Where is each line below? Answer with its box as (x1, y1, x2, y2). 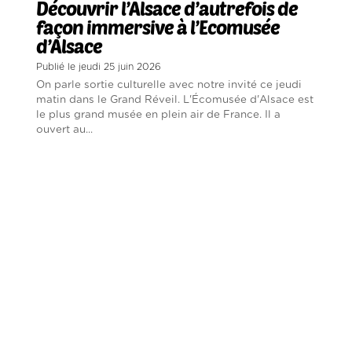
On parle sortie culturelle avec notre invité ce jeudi (36, 79, 302, 91)
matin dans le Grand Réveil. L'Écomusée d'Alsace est (36, 94, 314, 106)
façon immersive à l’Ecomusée (36, 16, 280, 39)
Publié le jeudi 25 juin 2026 (36, 62, 162, 72)
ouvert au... (36, 124, 93, 136)
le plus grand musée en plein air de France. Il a (36, 109, 281, 121)
